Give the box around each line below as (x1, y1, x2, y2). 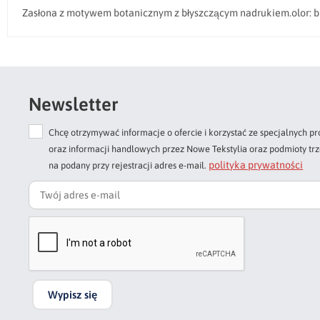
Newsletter (29, 93, 119, 114)
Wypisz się (48, 288, 98, 301)
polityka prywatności (209, 159, 304, 171)
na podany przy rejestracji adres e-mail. (49, 159, 207, 171)
